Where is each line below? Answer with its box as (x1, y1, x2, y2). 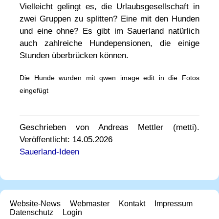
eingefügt (20, 86, 48, 94)
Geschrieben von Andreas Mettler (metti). (20, 122, 199, 132)
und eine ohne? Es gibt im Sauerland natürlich (20, 26, 199, 36)
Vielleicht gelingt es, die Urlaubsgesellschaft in (20, 1, 199, 11)
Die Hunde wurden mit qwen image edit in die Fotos (20, 73, 199, 82)
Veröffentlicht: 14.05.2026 (20, 134, 112, 144)
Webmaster (70, 199, 109, 208)
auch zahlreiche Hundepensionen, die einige (20, 38, 199, 48)
